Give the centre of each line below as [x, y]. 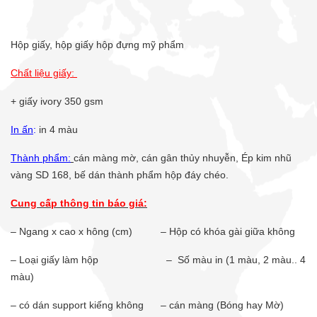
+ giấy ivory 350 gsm [57, 102]
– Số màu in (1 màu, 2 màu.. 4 [236, 260]
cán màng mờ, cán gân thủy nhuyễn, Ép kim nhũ [183, 158]
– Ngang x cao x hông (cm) [86, 232]
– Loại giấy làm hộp [88, 260]
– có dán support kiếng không [86, 305]
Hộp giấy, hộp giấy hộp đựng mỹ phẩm [97, 45]
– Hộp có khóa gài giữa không [229, 232]
